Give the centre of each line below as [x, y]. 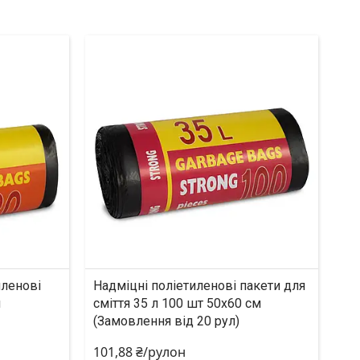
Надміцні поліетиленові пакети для [199, 285]
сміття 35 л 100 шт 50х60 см [177, 303]
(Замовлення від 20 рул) [166, 321]
